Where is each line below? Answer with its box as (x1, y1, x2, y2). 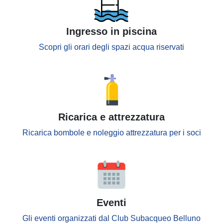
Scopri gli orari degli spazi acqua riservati (39, 43, 184, 51)
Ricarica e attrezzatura (58, 111, 165, 122)
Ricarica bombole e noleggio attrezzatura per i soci (22, 128, 201, 137)
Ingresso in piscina (66, 26, 157, 37)
